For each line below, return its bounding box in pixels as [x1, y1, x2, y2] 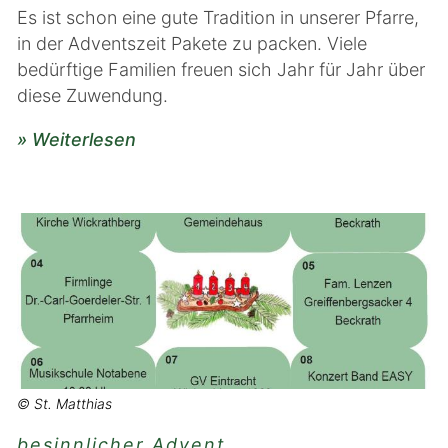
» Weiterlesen [17, 129, 136, 150]
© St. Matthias [17, 395, 112, 412]
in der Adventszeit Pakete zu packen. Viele [17, 33, 367, 54]
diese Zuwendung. [17, 85, 168, 106]
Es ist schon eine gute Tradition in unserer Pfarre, [17, 7, 419, 28]
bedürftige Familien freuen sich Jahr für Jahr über [17, 59, 425, 80]
